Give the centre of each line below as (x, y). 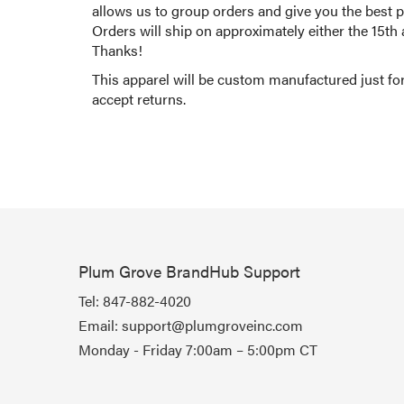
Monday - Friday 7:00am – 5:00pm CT (198, 349)
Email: (100, 325)
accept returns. (139, 98)
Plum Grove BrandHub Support (189, 271)
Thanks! (117, 50)
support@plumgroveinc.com (212, 325)
